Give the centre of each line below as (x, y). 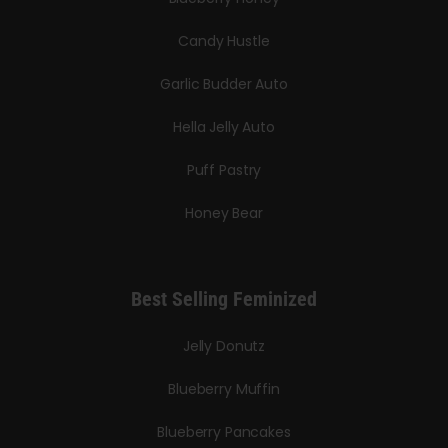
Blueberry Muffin (224, 389)
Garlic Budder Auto (224, 84)
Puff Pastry (224, 170)
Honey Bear (224, 213)
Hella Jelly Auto (224, 127)
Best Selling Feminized (224, 299)
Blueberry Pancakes (224, 432)
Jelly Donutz (224, 346)
